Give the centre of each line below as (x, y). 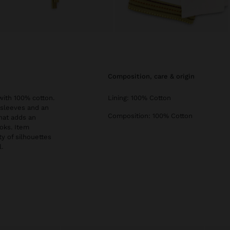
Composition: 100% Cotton (150, 116)
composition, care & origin (154, 76)
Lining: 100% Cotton (139, 98)
